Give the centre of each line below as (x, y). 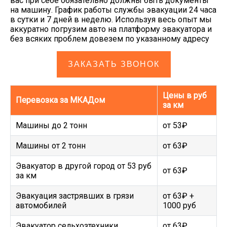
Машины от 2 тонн (51, 146)
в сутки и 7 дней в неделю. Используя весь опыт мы (111, 20)
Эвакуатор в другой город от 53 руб (84, 166)
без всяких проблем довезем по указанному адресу (110, 39)
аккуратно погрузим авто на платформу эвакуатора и (111, 29)
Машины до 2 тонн (51, 125)
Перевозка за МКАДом (60, 100)
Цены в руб (185, 96)
